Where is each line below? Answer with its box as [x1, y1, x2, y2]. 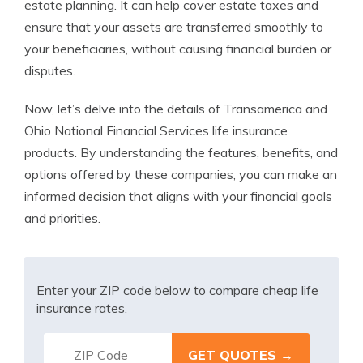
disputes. [24, 62, 75, 79]
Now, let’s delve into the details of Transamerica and [24, 100, 327, 117]
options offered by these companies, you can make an [24, 166, 337, 182]
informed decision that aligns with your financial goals [24, 188, 332, 204]
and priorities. [24, 210, 100, 226]
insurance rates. [36, 300, 127, 316]
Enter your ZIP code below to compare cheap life [36, 282, 318, 298]
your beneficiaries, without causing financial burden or [24, 41, 331, 57]
